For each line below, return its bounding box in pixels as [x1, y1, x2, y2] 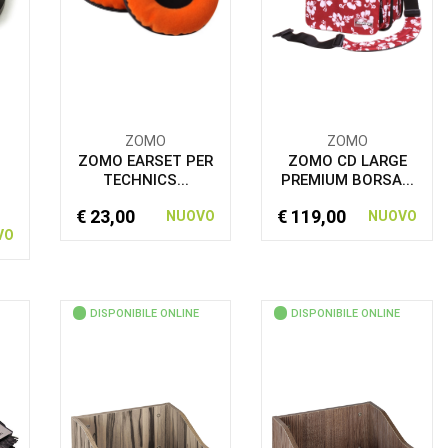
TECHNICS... [102, 171, 189, 189]
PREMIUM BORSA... [280, 171, 414, 189]
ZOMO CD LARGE [287, 152, 407, 170]
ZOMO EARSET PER [78, 152, 214, 170]
